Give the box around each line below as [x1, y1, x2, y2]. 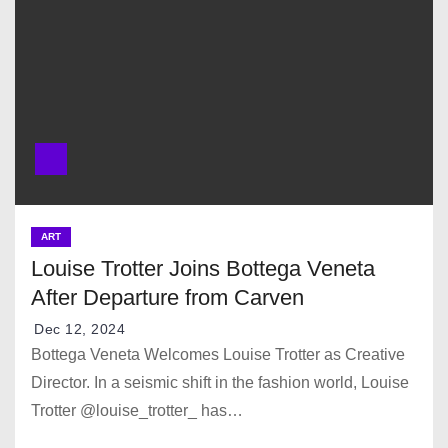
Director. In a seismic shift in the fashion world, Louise [31, 373, 409, 391]
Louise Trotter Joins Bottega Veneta [31, 255, 375, 281]
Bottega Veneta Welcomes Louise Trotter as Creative [31, 345, 405, 363]
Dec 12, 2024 [34, 320, 125, 337]
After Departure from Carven [31, 284, 304, 310]
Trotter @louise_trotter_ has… [31, 401, 243, 419]
